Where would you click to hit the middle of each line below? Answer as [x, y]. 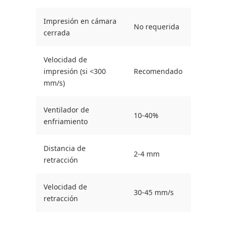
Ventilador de [66, 110]
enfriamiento [66, 122]
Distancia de [65, 148]
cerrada [57, 33]
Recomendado [158, 71]
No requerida [157, 27]
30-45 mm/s [154, 193]
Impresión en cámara [80, 21]
